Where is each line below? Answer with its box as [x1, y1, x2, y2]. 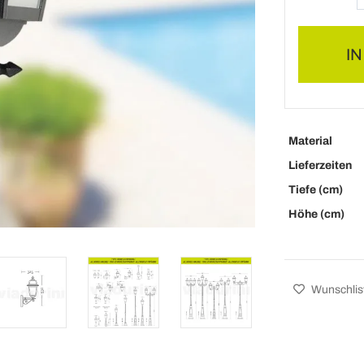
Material [288, 135, 332, 147]
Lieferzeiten [288, 159, 352, 171]
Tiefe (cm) [288, 184, 343, 196]
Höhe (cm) [288, 208, 344, 220]
